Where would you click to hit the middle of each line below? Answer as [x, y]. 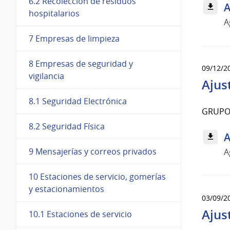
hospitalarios [54, 13]
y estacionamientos [66, 189]
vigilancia [46, 76]
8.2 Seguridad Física [67, 126]
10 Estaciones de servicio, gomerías [97, 176]
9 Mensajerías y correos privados [93, 151]
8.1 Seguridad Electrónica [78, 101]
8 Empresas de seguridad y [81, 63]
